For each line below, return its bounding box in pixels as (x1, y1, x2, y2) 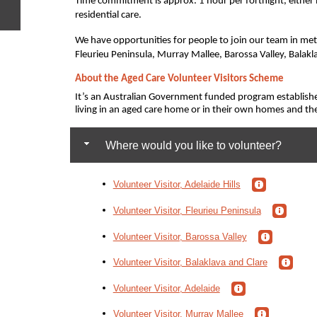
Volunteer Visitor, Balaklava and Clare (113, 256, 267, 267)
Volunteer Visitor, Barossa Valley (113, 231, 247, 242)
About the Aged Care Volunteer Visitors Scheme (74, 74, 284, 85)
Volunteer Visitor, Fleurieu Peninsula (113, 204, 261, 216)
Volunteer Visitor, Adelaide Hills (113, 178, 241, 190)
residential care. (74, 10, 142, 21)
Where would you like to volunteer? (102, 139, 282, 152)
